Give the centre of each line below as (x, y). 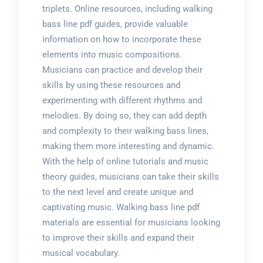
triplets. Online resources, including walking (127, 9)
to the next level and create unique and (117, 192)
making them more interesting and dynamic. (128, 146)
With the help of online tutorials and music (125, 161)
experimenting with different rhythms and (122, 100)
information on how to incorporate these (122, 39)
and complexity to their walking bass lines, (125, 131)
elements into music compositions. (112, 55)
